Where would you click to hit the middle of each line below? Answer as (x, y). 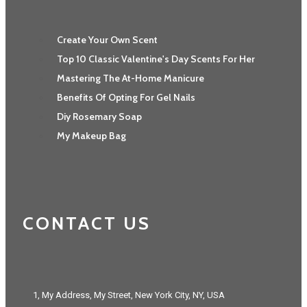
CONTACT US (87, 223)
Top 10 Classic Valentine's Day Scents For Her (156, 59)
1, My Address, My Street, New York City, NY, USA (129, 295)
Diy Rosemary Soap (99, 117)
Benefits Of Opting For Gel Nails (126, 98)
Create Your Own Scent (107, 40)
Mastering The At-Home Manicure (131, 78)
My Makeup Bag (91, 136)
